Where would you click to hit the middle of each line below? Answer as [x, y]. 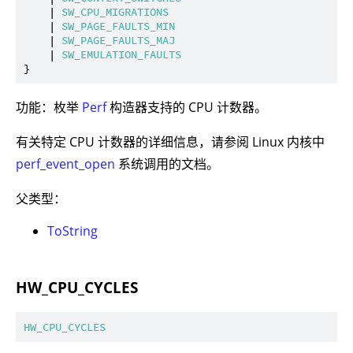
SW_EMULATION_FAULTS [121, 55]
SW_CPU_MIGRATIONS [115, 12]
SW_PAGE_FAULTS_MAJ [118, 41]
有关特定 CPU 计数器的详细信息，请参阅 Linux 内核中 [170, 142]
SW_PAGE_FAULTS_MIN [118, 26]
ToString [72, 231]
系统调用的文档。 [167, 164]
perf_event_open [65, 164]
